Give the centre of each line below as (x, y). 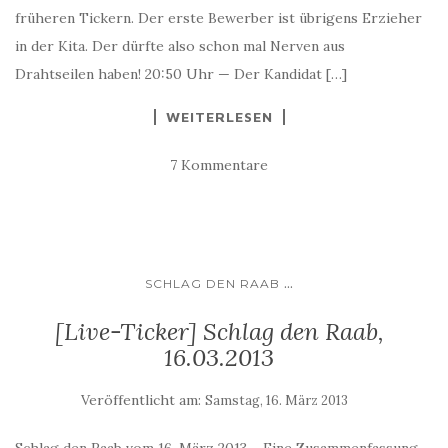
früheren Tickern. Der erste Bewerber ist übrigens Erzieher (218, 17)
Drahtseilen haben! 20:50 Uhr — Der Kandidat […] (181, 73)
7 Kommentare (219, 164)
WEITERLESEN (219, 116)
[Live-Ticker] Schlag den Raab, (219, 331)
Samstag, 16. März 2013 (276, 400)
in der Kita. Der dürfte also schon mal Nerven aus (180, 45)
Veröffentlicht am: (142, 399)
